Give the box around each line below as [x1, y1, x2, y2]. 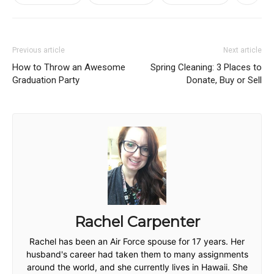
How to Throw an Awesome [12, 62, 125, 73]
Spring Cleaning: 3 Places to [150, 62, 262, 73]
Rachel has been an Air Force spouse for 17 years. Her [29, 235, 245, 246]
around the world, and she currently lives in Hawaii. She [26, 261, 248, 272]
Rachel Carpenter [74, 212, 200, 231]
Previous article [12, 46, 65, 55]
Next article [223, 46, 262, 55]
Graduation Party [12, 75, 80, 86]
